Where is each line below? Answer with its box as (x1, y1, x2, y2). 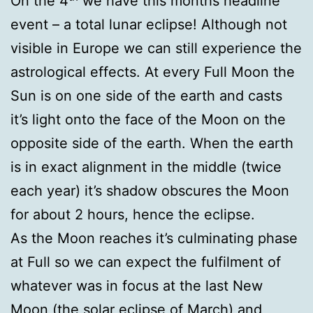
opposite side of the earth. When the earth (10, 135, 293, 152)
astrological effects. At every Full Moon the (10, 64, 295, 80)
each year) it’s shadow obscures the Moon (10, 182, 289, 199)
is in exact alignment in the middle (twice (10, 159, 282, 175)
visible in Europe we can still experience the (10, 40, 302, 57)
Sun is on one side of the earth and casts (10, 87, 282, 104)
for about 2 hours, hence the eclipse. (10, 206, 255, 223)
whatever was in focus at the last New (10, 277, 263, 294)
